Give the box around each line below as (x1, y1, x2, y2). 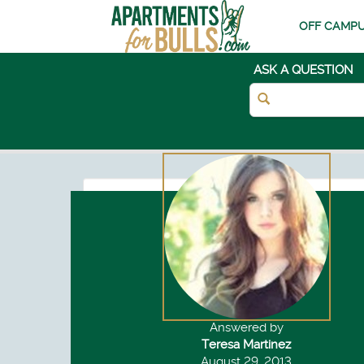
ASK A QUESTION (253, 63, 353, 77)
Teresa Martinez (201, 337, 292, 352)
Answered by (209, 320, 284, 335)
